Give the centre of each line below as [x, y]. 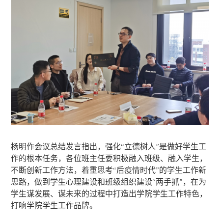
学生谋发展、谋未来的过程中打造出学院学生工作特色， [109, 193]
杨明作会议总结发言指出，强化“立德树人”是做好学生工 [109, 146]
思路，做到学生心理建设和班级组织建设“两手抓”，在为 [109, 181]
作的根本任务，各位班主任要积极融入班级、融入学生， [109, 158]
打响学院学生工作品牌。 [54, 205]
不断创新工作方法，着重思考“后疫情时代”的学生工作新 [109, 170]
